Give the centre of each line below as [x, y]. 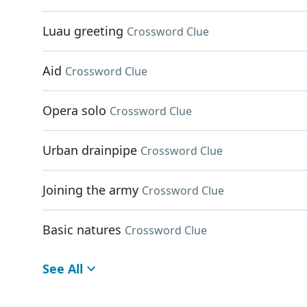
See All [63, 269]
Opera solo [74, 110]
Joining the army [90, 190]
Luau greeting [83, 31]
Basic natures [82, 230]
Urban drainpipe [90, 150]
